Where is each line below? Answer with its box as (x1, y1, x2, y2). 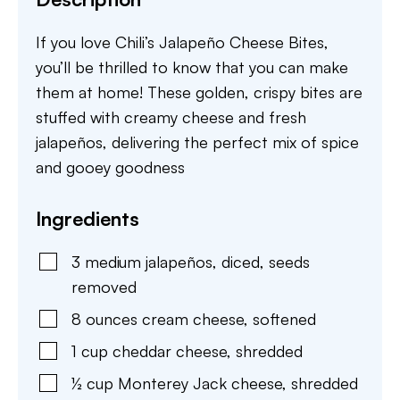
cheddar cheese (112, 341, 227, 361)
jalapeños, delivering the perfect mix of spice (36, 132, 359, 152)
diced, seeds (221, 252, 310, 271)
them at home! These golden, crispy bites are (36, 82, 362, 102)
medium (85, 252, 141, 271)
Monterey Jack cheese (118, 373, 282, 393)
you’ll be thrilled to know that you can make (36, 57, 348, 77)
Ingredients (36, 206, 139, 230)
